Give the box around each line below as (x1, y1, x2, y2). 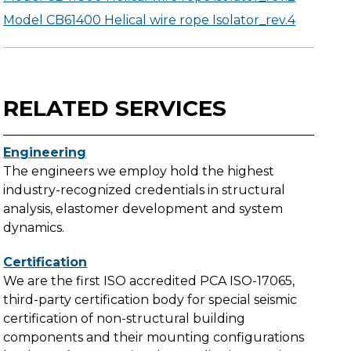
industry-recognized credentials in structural (3, 183, 286, 197)
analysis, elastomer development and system (3, 201, 284, 216)
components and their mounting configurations (3, 330, 305, 345)
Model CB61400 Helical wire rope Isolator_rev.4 (3, 13, 296, 27)
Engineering (3, 145, 87, 160)
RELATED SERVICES (3, 95, 227, 121)
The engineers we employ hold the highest (3, 164, 275, 179)
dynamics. (3, 220, 65, 235)
